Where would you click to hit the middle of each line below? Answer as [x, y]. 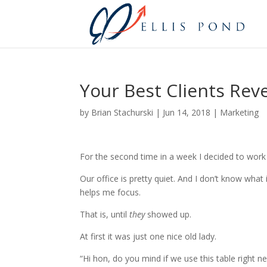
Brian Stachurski [122, 112]
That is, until [105, 214]
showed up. [168, 214]
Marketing [240, 112]
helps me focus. [111, 192]
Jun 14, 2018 [187, 112]
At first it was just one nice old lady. [148, 236]
